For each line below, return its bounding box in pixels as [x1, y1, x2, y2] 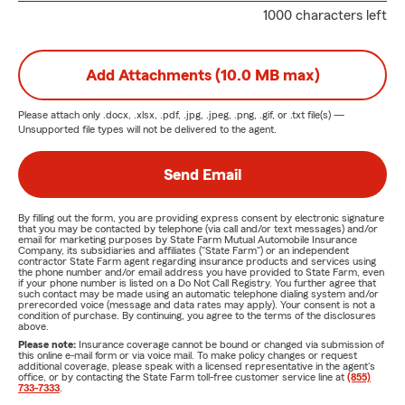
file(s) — [305, 109, 344, 120]
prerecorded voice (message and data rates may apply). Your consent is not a [18, 299, 375, 310]
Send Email [164, 166, 241, 183]
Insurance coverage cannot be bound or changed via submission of [79, 339, 384, 350]
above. [18, 321, 49, 332]
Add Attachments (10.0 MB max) [85, 67, 320, 83]
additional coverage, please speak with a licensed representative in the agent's [18, 361, 375, 372]
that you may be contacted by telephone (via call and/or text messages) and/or [18, 223, 378, 234]
